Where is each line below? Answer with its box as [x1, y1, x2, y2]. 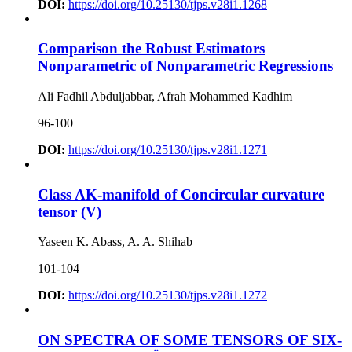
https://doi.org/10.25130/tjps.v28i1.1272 [68, 288, 267, 302]
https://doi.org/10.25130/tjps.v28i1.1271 [68, 142, 267, 156]
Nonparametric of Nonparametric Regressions [38, 57, 333, 75]
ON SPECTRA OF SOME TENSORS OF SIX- [38, 332, 342, 349]
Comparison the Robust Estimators [38, 40, 265, 57]
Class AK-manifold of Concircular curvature [38, 185, 324, 203]
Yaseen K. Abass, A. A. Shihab [38, 235, 192, 249]
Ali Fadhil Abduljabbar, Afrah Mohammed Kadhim [38, 89, 292, 103]
